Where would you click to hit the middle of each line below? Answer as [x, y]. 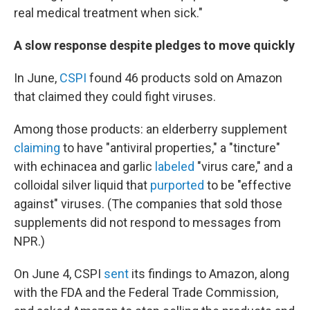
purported [177, 185]
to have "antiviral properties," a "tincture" [170, 148]
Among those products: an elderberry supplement [151, 129]
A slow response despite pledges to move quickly [154, 45]
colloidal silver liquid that [82, 185]
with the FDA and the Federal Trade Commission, [146, 292]
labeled [175, 166]
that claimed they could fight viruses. [115, 97]
